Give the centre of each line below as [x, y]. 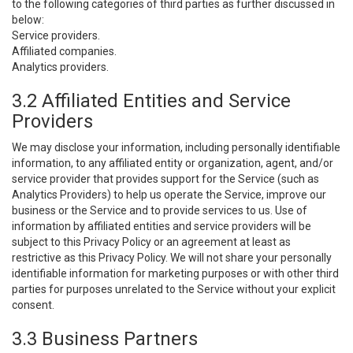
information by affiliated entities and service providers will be [162, 226]
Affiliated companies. [64, 51]
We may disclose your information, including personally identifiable [176, 147]
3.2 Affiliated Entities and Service [151, 101]
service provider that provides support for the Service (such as [165, 179]
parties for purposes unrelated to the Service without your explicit [174, 289]
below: [28, 20]
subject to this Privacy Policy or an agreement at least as [151, 242]
